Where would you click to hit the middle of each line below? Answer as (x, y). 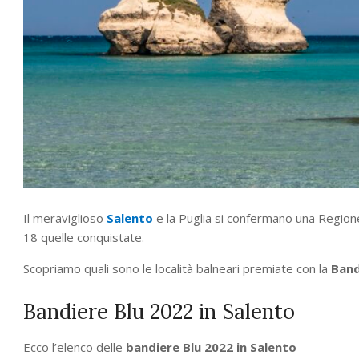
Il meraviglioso (65, 218)
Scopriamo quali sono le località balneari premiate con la (177, 268)
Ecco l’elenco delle (75, 347)
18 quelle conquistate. (84, 237)
